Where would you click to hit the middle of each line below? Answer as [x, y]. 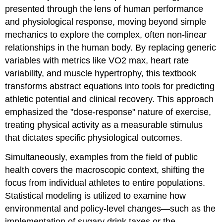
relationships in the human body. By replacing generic [111, 48]
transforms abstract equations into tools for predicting [110, 86]
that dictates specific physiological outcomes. [94, 138]
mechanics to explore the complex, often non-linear [106, 35]
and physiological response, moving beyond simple [106, 22]
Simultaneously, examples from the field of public [102, 157]
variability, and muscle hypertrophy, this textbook [101, 74]
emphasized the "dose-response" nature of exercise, [108, 112]
